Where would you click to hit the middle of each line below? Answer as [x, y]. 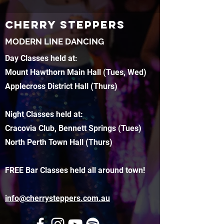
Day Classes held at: [41, 58]
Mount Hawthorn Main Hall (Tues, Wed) [76, 72]
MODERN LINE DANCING [54, 41]
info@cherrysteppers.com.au [57, 198]
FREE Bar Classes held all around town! [75, 170]
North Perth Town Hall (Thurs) [59, 142]
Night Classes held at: [44, 114]
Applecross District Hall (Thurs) [61, 86]
